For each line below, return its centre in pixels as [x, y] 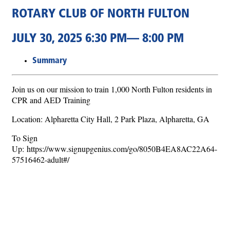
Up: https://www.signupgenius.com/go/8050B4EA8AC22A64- [114, 148]
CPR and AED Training [51, 100]
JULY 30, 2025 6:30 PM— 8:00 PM [98, 39]
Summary [50, 61]
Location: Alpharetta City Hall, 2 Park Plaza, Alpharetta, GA [111, 119]
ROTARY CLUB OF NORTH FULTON [101, 14]
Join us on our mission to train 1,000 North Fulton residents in [112, 89]
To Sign [25, 138]
